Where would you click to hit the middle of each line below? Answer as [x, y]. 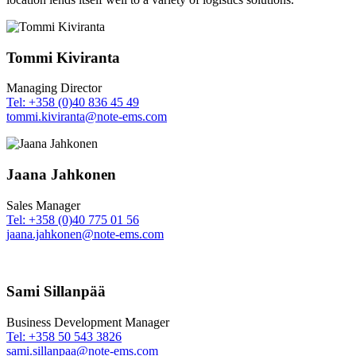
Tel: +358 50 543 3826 [64, 337]
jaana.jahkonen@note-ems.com [85, 234]
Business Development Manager [88, 323]
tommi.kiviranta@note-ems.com [87, 117]
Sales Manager [43, 205]
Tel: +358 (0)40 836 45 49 [73, 103]
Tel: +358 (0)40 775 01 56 [73, 219]
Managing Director [54, 88]
